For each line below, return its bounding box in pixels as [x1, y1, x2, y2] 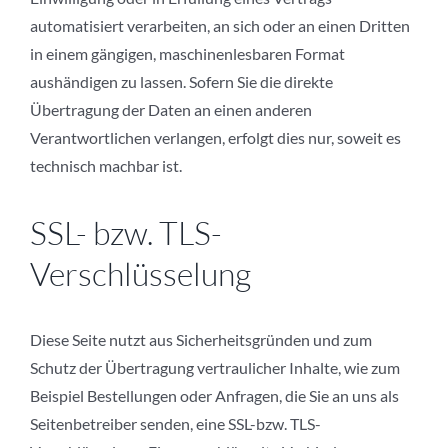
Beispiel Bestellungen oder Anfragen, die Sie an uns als [30, 386, 399, 406]
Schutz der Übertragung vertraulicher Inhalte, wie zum [30, 358, 400, 378]
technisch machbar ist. [30, 156, 182, 176]
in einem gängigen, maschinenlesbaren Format [30, 44, 345, 64]
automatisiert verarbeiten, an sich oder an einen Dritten [30, 16, 410, 36]
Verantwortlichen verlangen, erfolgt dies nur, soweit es [30, 128, 401, 148]
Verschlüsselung [30, 254, 251, 294]
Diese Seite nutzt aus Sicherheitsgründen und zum [30, 330, 372, 350]
